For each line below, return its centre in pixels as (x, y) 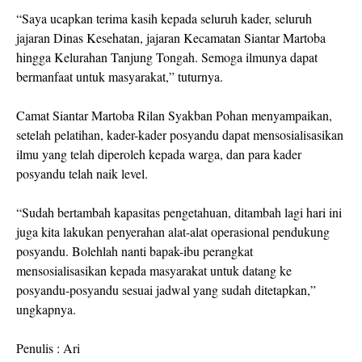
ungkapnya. (48, 309)
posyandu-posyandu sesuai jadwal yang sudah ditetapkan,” (166, 290)
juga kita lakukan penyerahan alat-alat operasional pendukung (173, 232)
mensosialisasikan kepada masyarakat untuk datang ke (154, 271)
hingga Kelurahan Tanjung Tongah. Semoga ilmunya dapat (167, 57)
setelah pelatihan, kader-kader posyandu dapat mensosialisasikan (180, 135)
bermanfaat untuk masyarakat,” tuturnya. (120, 77)
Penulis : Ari (48, 348)
